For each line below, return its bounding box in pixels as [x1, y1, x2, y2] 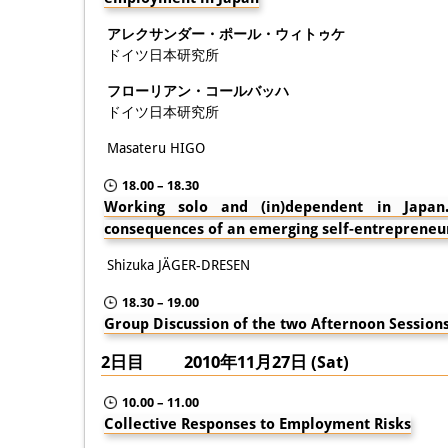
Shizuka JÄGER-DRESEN [107, 256, 250, 273]
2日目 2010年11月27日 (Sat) [101, 351, 349, 372]
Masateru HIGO [107, 139, 205, 156]
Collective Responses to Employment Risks [104, 414, 411, 433]
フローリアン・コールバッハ [107, 82, 289, 99]
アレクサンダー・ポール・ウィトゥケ [107, 25, 345, 42]
